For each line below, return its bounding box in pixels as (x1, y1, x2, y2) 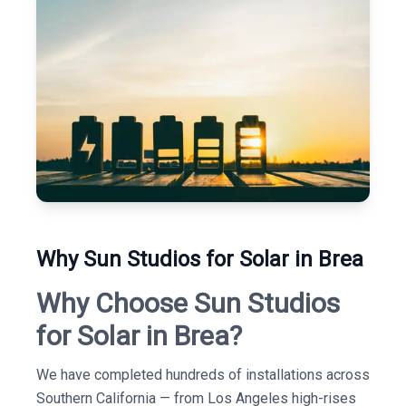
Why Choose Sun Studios (36, 287, 340, 319)
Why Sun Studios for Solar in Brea (36, 246, 363, 272)
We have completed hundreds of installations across (36, 366, 370, 383)
